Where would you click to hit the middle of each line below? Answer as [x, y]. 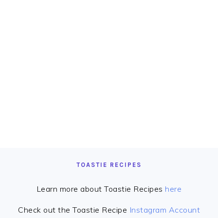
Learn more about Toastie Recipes [101, 189]
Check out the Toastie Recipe [74, 209]
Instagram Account [164, 209]
